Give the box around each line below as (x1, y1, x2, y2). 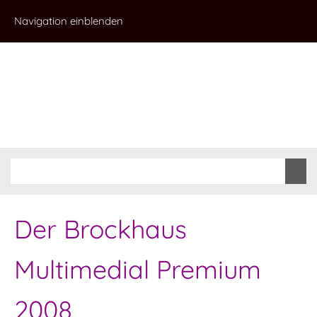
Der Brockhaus (14, 213, 187, 245)
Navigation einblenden (14, 14, 123, 28)
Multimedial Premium (14, 253, 261, 285)
